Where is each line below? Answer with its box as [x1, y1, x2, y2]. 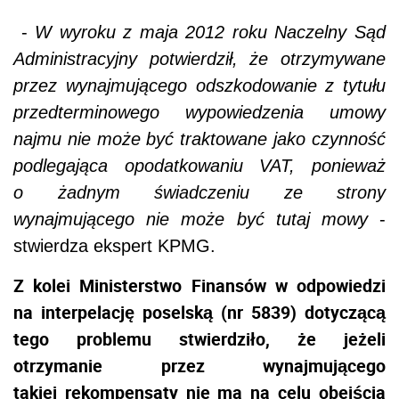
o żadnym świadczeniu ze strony [13, 183, 386, 203]
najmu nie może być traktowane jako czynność [13, 129, 386, 150]
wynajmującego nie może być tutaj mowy [13, 209, 368, 230]
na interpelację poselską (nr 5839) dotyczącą [13, 300, 386, 325]
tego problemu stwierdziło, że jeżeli [13, 327, 386, 352]
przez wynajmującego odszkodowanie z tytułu [13, 76, 386, 96]
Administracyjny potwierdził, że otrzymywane [13, 49, 386, 69]
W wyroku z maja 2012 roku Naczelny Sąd [35, 22, 387, 43]
